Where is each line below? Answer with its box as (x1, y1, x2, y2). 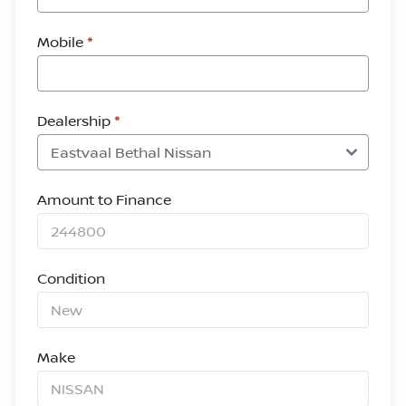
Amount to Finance (37, 189, 171, 209)
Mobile (37, 32, 87, 52)
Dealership (37, 111, 114, 130)
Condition (37, 268, 105, 288)
